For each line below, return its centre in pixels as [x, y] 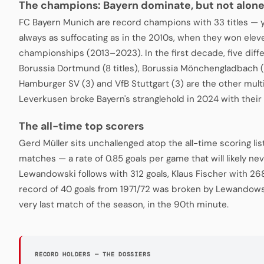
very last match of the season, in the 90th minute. [124, 204]
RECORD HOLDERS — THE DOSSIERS [93, 254]
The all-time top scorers [81, 126]
